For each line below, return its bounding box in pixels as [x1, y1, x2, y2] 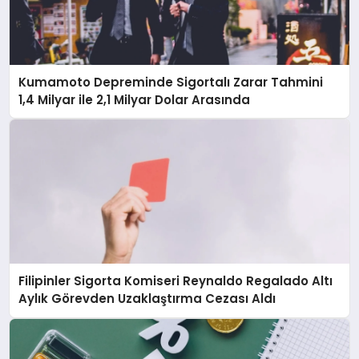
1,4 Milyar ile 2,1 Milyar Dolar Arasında [18, 91, 251, 108]
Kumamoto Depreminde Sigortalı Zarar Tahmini [18, 73, 324, 91]
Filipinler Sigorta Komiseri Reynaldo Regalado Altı [18, 272, 333, 290]
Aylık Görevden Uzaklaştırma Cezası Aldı [18, 290, 276, 308]
